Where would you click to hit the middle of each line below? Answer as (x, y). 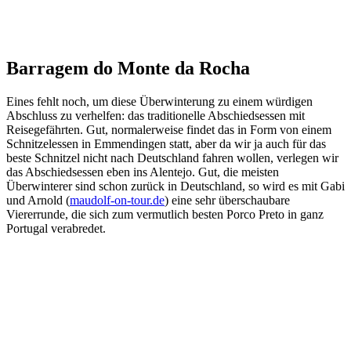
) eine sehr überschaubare (227, 201)
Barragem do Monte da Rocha (128, 69)
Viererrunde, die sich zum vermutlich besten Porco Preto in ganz (165, 215)
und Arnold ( (38, 201)
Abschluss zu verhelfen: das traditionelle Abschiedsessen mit (156, 116)
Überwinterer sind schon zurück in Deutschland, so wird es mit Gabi (175, 186)
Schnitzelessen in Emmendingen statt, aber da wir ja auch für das (166, 144)
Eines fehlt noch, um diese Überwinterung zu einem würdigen (159, 102)
